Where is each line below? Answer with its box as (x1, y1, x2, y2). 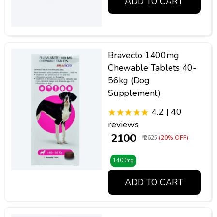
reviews (108, 118, 139, 130)
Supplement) (108, 87, 161, 99)
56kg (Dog (108, 74, 150, 86)
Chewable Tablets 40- (108, 62, 197, 74)
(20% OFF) (158, 133, 188, 141)
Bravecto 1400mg (108, 49, 179, 61)
